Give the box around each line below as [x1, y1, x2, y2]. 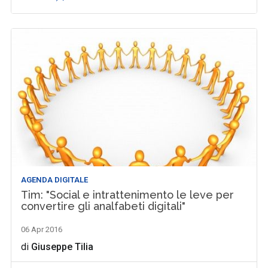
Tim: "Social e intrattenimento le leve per [21, 188, 234, 201]
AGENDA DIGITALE [21, 175, 89, 184]
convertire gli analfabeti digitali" [21, 199, 186, 212]
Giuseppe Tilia [31, 240, 94, 252]
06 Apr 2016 [21, 224, 63, 234]
